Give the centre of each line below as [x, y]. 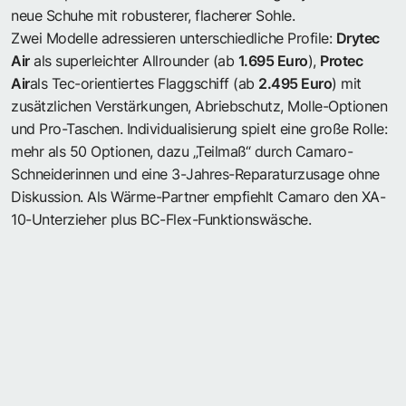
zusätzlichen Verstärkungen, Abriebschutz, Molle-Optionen [199, 106]
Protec [341, 60]
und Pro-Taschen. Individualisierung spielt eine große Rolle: [199, 128]
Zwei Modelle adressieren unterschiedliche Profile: [174, 38]
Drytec [358, 38]
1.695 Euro [273, 60]
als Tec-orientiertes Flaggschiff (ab [144, 83]
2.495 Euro [295, 83]
